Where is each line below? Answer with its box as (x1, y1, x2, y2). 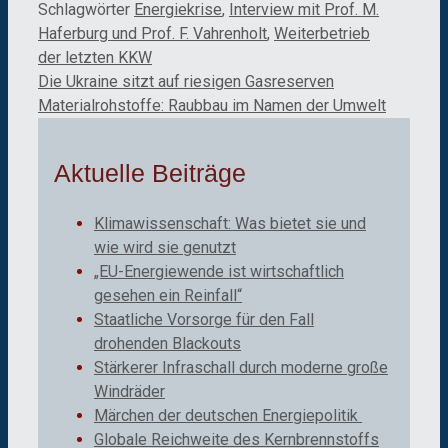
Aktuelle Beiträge (54, 158, 246, 187)
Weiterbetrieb (274, 23, 370, 43)
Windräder (94, 382, 165, 402)
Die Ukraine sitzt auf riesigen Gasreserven (38, 71, 334, 91)
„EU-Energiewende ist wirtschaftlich (94, 262, 344, 282)
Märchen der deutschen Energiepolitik (94, 406, 362, 426)
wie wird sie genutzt (94, 238, 236, 258)
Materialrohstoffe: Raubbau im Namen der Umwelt (38, 95, 386, 115)
